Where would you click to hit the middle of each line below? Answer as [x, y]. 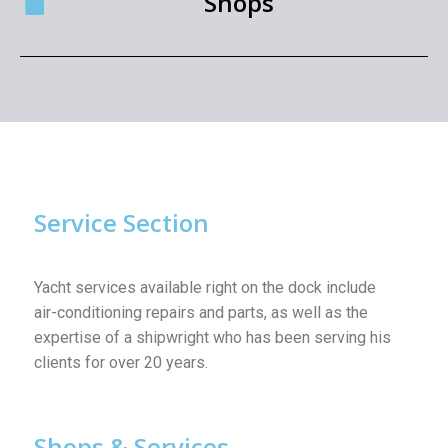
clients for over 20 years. [121, 362]
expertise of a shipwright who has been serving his [212, 337]
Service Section [121, 222]
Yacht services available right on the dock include [205, 287]
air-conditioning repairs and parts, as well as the [201, 312]
